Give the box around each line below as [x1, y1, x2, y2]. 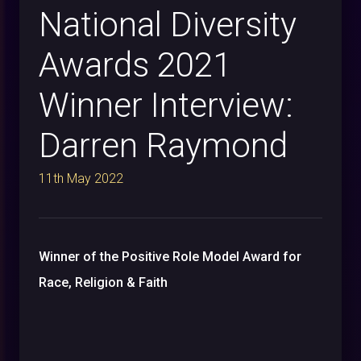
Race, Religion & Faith [39, 275, 168, 291]
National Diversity [39, 5, 297, 45]
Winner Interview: [39, 85, 293, 126]
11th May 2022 [39, 171, 123, 187]
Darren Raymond [39, 126, 288, 166]
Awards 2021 [39, 45, 231, 85]
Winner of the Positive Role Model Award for [39, 249, 301, 265]
